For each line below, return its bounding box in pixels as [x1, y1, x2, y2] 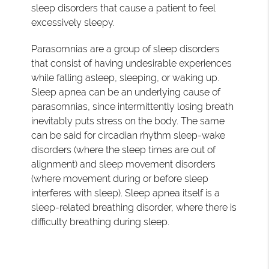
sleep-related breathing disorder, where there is [31, 201, 237, 213]
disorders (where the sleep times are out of [31, 144, 216, 156]
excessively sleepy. [31, 16, 115, 28]
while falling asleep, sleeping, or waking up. [31, 71, 220, 83]
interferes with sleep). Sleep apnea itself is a [31, 187, 220, 199]
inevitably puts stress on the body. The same [31, 115, 225, 127]
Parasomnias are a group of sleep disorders [31, 43, 220, 55]
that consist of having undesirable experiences [31, 57, 232, 69]
